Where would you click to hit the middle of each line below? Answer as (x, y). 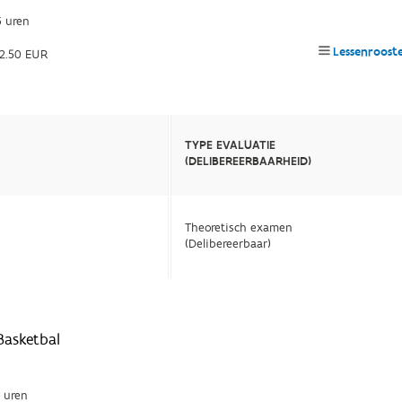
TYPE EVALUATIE (231, 145)
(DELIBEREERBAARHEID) (249, 162)
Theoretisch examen (239, 228)
